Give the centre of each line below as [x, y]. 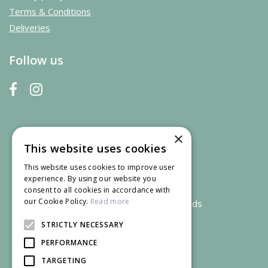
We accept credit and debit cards [134, 203]
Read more [110, 201]
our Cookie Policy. [57, 201]
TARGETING [64, 261]
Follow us [36, 60]
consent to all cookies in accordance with [97, 190]
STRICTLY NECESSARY [83, 225]
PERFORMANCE [69, 243]
